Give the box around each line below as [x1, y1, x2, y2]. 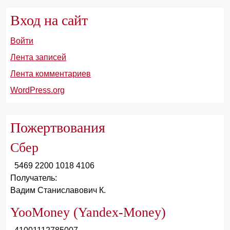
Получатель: [10, 174, 57, 182]
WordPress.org [10, 86, 65, 94]
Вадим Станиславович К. [10, 186, 106, 195]
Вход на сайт [10, 12, 88, 28]
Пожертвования [10, 120, 105, 136]
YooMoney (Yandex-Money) [10, 205, 166, 220]
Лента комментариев [10, 69, 91, 78]
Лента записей [10, 53, 66, 62]
